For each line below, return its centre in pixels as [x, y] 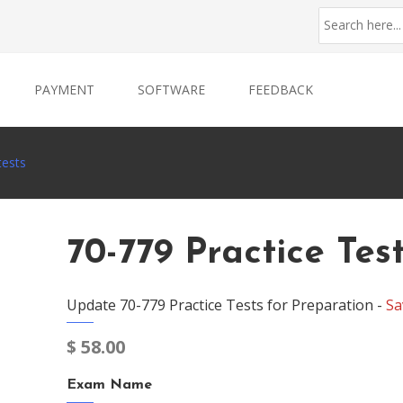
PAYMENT [64, 90]
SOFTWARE [171, 90]
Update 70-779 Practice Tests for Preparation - [226, 305]
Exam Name [109, 385]
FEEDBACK [281, 90]
